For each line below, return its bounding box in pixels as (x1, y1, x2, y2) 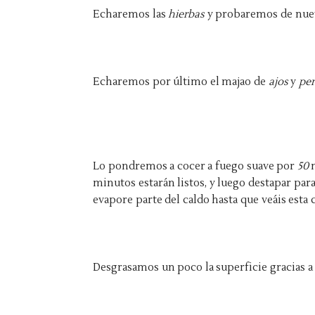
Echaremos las (93, 8, 169, 21)
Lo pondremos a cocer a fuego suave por (93, 160, 297, 173)
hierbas (168, 8, 207, 21)
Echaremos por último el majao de (93, 75, 269, 89)
